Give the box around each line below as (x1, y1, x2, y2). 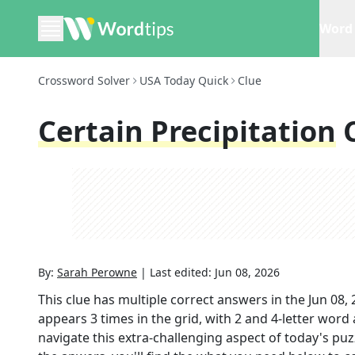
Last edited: (150, 265, 215, 280)
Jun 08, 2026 (215, 265, 280, 280)
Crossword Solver (38, 73, 130, 88)
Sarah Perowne (57, 265, 137, 280)
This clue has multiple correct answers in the (38, 291, 308, 308)
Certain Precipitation (38, 112, 336, 151)
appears (38, 310, 90, 327)
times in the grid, (97, 310, 205, 327)
